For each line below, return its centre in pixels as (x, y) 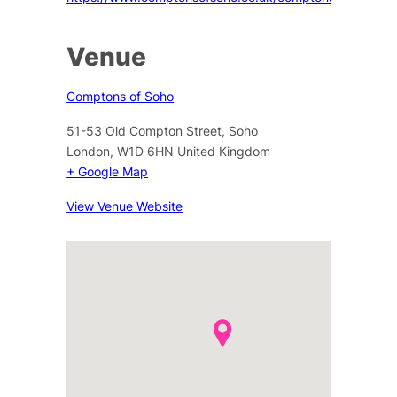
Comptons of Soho (121, 96)
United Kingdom (224, 151)
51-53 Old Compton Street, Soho (163, 130)
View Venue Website (125, 206)
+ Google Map (108, 171)
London (89, 151)
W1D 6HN (146, 151)
